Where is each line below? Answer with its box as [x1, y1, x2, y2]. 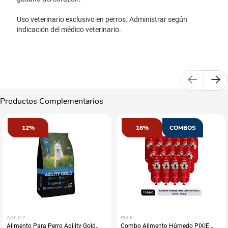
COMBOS [169, 123, 196, 132]
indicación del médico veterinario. [17, 25, 121, 34]
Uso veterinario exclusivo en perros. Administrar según [17, 15, 187, 23]
